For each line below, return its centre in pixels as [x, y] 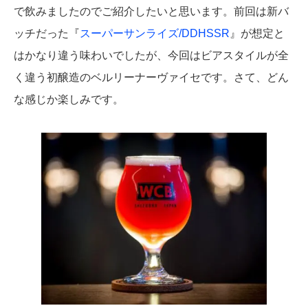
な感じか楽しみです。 [69, 99]
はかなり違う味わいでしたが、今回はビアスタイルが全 [151, 55]
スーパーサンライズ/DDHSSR [155, 33]
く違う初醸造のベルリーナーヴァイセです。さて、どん [151, 77]
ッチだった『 [47, 33]
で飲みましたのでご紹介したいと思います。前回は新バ [151, 11]
